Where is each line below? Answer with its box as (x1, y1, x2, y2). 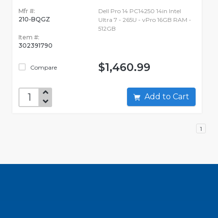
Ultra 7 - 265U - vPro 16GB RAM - (98, 16, 191, 24)
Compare (29, 64, 57, 72)
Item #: (18, 34, 39, 41)
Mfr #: (18, 7, 35, 15)
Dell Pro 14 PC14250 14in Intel (98, 7, 181, 15)
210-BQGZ (18, 16, 50, 23)
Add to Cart (173, 92, 189, 102)
